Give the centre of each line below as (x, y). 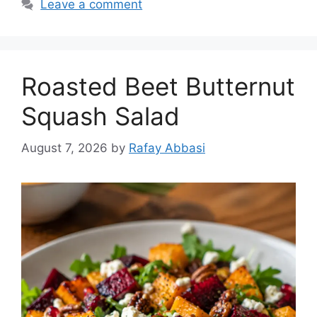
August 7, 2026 (64, 148)
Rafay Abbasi (167, 148)
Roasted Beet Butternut (158, 87)
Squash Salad (100, 116)
